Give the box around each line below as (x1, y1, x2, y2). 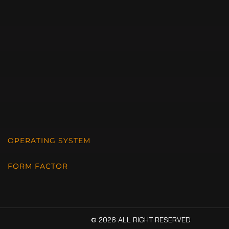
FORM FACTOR (8, 162, 68, 171)
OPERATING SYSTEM (8, 136, 90, 145)
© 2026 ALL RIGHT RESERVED (91, 215, 191, 225)
